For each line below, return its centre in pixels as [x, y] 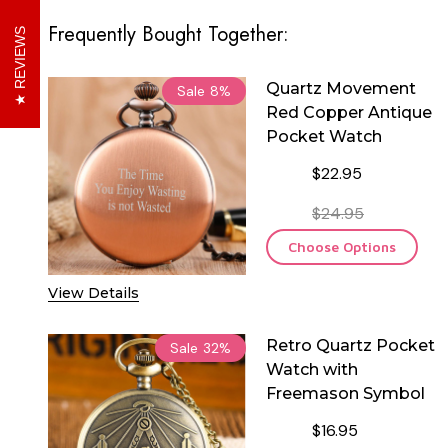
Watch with [312, 369]
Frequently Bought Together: [168, 34]
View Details [93, 292]
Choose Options [342, 246]
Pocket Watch [324, 136]
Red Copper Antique [349, 112]
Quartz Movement [341, 88]
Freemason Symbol [345, 393]
